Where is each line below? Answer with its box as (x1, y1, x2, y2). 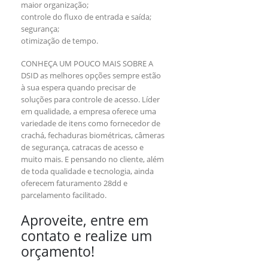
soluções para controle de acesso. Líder (21, 94, 160, 105)
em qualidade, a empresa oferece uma (21, 106, 156, 117)
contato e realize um (21, 226, 152, 245)
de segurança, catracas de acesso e (21, 142, 144, 153)
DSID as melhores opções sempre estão (21, 70, 161, 81)
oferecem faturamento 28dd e (21, 178, 127, 189)
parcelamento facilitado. (21, 190, 106, 201)
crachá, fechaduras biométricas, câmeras (21, 130, 165, 141)
